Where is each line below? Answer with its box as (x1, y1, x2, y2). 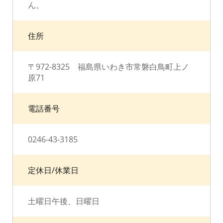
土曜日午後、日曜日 (28, 196, 100, 207)
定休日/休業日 (28, 165, 79, 176)
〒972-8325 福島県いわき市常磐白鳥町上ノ (28, 61, 189, 72)
